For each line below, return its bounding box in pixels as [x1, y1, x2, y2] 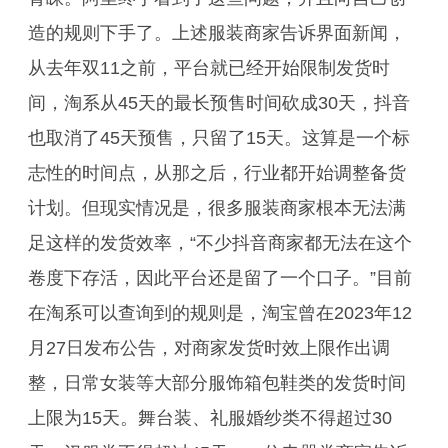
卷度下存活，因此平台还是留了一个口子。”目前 [28, 268, 412, 288]
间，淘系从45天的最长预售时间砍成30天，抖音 [28, 93, 410, 113]
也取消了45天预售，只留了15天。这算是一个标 [28, 128, 410, 148]
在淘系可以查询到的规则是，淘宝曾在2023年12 [28, 303, 412, 323]
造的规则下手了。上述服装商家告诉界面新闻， [28, 23, 406, 43]
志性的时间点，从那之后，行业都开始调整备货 [28, 163, 406, 183]
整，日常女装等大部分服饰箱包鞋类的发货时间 [28, 373, 406, 393]
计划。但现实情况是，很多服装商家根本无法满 [28, 198, 406, 218]
